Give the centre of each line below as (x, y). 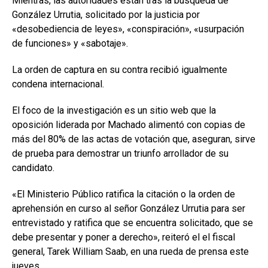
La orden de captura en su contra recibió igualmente (120, 69)
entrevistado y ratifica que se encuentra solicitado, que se (133, 223)
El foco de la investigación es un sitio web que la (114, 110)
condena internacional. (58, 84)
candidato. (33, 167)
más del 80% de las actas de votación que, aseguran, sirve (134, 139)
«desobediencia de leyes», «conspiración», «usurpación (128, 29)
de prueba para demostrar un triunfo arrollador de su (120, 153)
